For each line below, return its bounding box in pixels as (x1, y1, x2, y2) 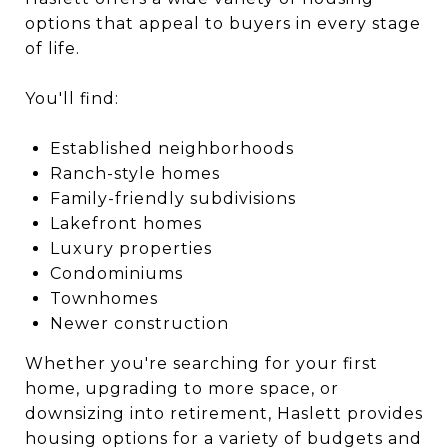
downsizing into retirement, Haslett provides (25, 404, 423, 423)
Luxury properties (49, 239, 212, 258)
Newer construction (49, 314, 229, 333)
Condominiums (49, 264, 183, 283)
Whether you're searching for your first (25, 354, 378, 373)
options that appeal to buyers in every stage (25, 14, 421, 33)
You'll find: (25, 89, 119, 108)
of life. (25, 39, 80, 58)
